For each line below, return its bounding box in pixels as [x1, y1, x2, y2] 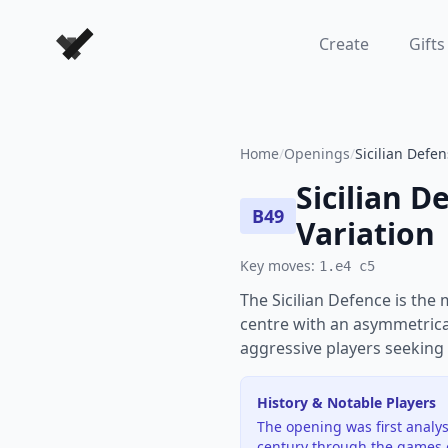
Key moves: [240, 256, 319, 275]
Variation [296, 213, 435, 254]
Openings [284, 144, 350, 163]
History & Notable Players [257, 393, 436, 412]
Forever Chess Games [55, 28, 219, 50]
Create [318, 33, 369, 55]
